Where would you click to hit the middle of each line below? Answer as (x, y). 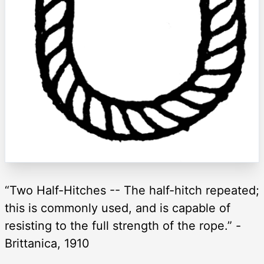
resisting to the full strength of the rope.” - (123, 225)
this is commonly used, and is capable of (118, 208)
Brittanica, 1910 (47, 243)
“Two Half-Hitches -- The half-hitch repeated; (132, 190)
